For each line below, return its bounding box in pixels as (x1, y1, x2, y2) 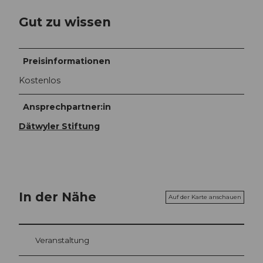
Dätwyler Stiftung (19, 121, 100, 132)
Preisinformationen (23, 56, 111, 67)
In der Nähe (19, 189, 96, 205)
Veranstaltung (35, 235, 89, 245)
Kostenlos (19, 75, 60, 86)
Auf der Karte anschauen (168, 193, 241, 201)
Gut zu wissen (19, 14, 111, 29)
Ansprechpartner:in (23, 102, 112, 113)
